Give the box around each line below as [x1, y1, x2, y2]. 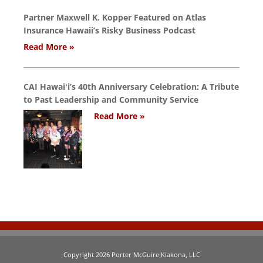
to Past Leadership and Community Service [23, 94, 198, 105]
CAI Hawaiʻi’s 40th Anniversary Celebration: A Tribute [23, 81, 239, 92]
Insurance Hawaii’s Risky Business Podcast [23, 25, 195, 36]
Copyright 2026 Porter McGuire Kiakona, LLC [63, 250, 200, 259]
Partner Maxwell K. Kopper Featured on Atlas [23, 12, 206, 23]
